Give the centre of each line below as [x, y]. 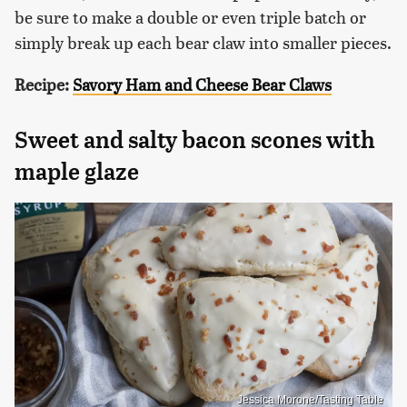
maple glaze [77, 171]
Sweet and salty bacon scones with [195, 139]
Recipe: [44, 84]
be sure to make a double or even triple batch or [190, 16]
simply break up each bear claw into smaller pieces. [203, 42]
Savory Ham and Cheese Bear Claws [202, 84]
